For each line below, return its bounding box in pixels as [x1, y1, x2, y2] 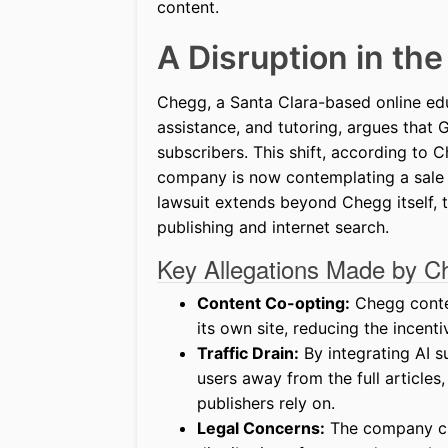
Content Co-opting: [197, 293, 350, 314]
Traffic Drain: [197, 343, 299, 364]
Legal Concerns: [197, 418, 325, 439]
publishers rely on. [197, 393, 335, 414]
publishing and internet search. [157, 217, 389, 238]
